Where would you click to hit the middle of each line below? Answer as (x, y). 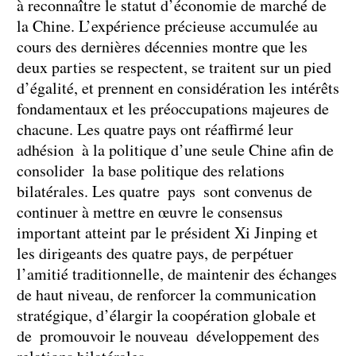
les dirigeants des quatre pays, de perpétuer (155, 253)
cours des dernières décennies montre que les (162, 46)
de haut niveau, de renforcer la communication (166, 294)
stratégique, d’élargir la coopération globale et (166, 315)
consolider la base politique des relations (151, 170)
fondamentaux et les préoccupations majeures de (173, 108)
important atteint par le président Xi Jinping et (167, 232)
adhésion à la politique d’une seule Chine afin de (175, 149)
